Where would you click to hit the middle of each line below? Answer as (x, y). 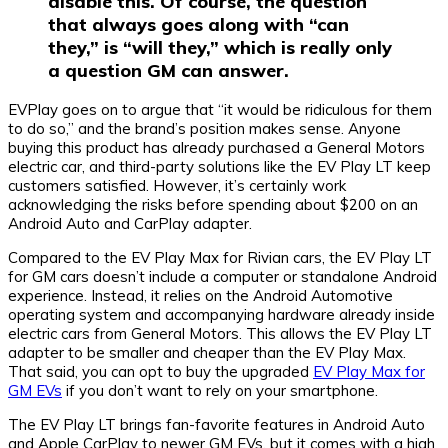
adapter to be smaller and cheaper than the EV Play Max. (207, 352)
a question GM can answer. (168, 70)
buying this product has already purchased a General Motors (216, 147)
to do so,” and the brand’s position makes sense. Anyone (204, 128)
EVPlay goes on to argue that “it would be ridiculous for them (220, 109)
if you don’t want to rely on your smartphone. (220, 390)
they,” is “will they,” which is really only (220, 47)
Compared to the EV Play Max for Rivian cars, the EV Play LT (220, 257)
